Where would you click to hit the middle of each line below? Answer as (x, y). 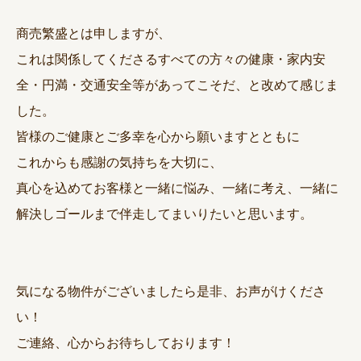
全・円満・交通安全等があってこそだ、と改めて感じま (177, 85)
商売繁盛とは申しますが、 (93, 33)
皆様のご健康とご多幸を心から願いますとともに (158, 136)
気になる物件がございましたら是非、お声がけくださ (171, 291)
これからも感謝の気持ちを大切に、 (119, 162)
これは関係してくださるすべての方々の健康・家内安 (171, 59)
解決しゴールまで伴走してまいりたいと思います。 (164, 214)
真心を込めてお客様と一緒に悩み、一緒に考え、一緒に (177, 188)
